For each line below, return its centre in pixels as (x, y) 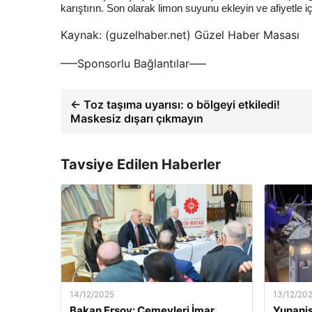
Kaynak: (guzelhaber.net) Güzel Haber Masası (180, 34)
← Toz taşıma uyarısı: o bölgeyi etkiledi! (175, 104)
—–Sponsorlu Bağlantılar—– (133, 63)
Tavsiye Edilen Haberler (141, 164)
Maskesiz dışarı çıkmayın (137, 118)
